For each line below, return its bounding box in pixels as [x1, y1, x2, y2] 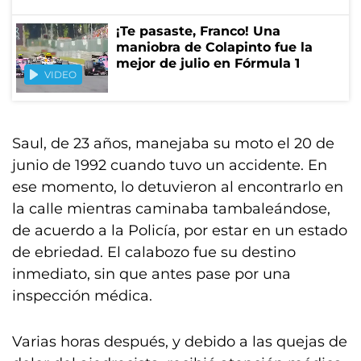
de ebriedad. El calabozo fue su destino [12, 243, 296, 261]
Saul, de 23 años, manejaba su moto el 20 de [12, 135, 334, 152]
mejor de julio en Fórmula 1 [116, 56, 300, 71]
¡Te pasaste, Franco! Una [116, 23, 280, 39]
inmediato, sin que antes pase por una [12, 265, 291, 283]
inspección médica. [12, 287, 156, 305]
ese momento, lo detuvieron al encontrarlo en [12, 178, 343, 196]
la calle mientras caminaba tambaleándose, [12, 200, 330, 218]
